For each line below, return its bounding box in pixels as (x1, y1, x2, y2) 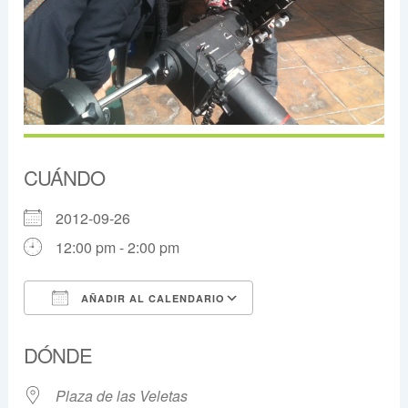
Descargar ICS (56, 321, 152, 342)
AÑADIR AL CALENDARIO (77, 291, 226, 306)
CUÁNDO (24, 163, 106, 192)
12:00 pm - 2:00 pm (56, 237, 180, 259)
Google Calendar (270, 321, 382, 342)
